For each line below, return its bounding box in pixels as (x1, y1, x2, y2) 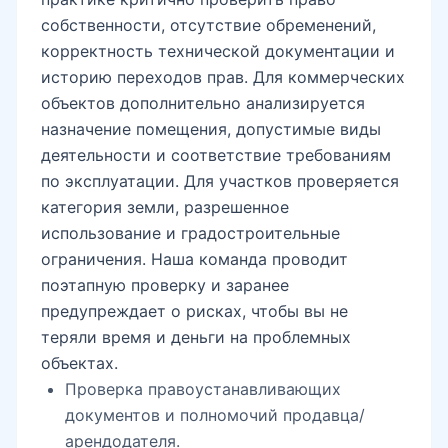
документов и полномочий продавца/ (65, 405, 365, 426)
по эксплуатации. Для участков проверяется (41, 171, 399, 192)
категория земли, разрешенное (41, 197, 289, 218)
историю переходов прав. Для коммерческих (41, 67, 405, 88)
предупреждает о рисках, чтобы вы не (41, 301, 348, 322)
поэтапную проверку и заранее (41, 275, 289, 296)
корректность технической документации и (41, 41, 395, 62)
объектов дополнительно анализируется (41, 93, 365, 114)
